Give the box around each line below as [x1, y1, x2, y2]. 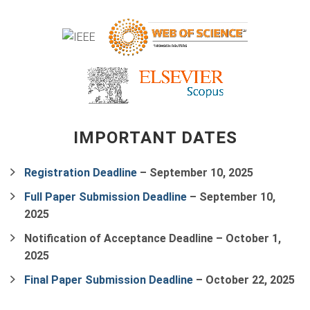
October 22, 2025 [206, 273, 295, 286]
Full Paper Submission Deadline [24, 190, 187, 203]
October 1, [223, 232, 281, 245]
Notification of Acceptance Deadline [24, 232, 213, 245]
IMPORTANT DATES [73, 128, 237, 147]
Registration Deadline [24, 166, 137, 179]
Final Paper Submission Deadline [24, 273, 193, 286]
